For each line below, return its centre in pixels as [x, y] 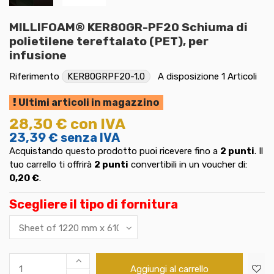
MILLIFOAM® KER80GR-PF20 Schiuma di [128, 27]
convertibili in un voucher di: [188, 165]
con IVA [98, 124]
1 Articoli [239, 76]
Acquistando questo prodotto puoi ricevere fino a [115, 151]
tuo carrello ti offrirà [52, 165]
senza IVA [90, 138]
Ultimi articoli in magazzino [88, 102]
